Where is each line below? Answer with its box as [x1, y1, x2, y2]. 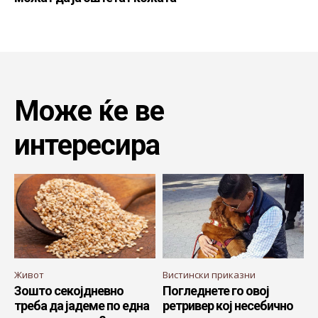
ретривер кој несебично [163, 298, 293, 314]
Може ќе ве [14, 94, 164, 128]
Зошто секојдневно [14, 283, 124, 299]
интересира [14, 128, 160, 162]
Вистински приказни [163, 268, 256, 282]
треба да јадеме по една [14, 298, 149, 314]
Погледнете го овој [163, 283, 269, 299]
